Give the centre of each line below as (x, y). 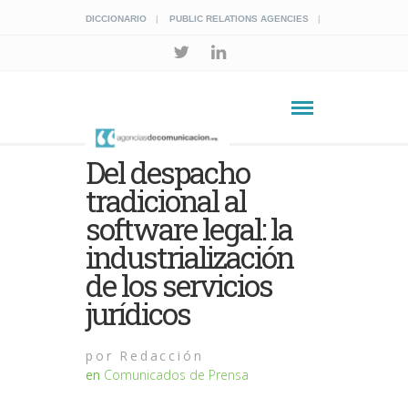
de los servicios (179, 285)
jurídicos (138, 313)
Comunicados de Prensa (176, 375)
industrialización (190, 257)
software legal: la (189, 229)
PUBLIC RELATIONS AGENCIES (239, 19)
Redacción (158, 356)
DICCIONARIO (116, 19)
